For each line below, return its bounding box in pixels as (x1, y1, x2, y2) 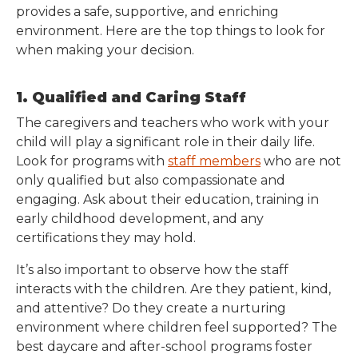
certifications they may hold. (16, 230, 196, 245)
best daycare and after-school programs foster (16, 339, 312, 354)
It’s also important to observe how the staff (16, 262, 288, 277)
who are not (261, 153, 341, 169)
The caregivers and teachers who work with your (16, 115, 329, 130)
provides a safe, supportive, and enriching (16, 4, 279, 19)
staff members (168, 153, 261, 169)
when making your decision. (16, 42, 194, 58)
